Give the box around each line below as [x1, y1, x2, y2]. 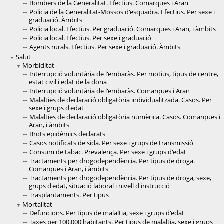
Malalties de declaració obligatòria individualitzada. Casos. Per [29, 95, 212, 105]
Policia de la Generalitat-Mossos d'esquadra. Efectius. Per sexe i [29, 7, 215, 17]
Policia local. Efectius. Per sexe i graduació [29, 33, 151, 43]
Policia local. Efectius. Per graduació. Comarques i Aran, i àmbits [29, 24, 216, 34]
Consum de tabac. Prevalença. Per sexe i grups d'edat [29, 147, 186, 157]
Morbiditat [22, 61, 54, 70]
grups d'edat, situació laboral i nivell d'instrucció [29, 181, 170, 191]
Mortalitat [22, 200, 52, 209]
